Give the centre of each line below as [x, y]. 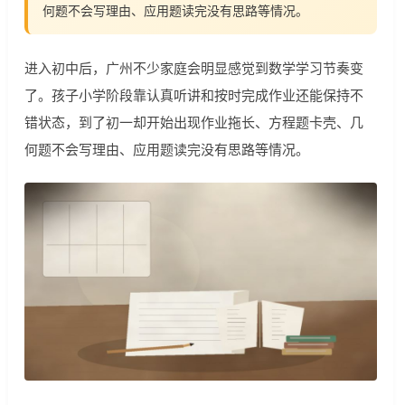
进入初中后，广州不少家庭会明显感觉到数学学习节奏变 [193, 67]
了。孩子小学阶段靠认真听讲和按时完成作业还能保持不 [193, 94]
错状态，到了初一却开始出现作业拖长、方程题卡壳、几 [193, 122]
